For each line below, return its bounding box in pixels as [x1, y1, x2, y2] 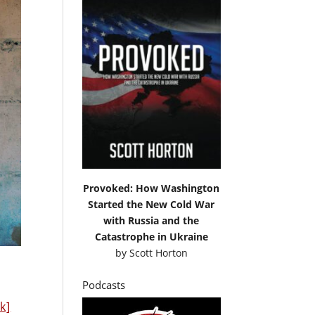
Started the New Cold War [88, 197, 215, 211]
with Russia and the [103, 213, 200, 227]
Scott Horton [129, 245, 188, 259]
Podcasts [82, 277, 126, 292]
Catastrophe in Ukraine [94, 229, 208, 243]
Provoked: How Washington [83, 181, 220, 195]
